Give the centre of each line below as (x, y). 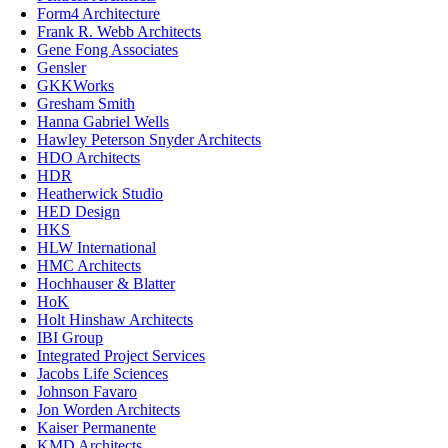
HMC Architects (89, 265)
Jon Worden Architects (109, 409)
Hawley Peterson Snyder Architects (149, 139)
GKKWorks (76, 85)
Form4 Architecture (99, 13)
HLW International (97, 247)
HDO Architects (89, 157)
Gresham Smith (86, 103)
